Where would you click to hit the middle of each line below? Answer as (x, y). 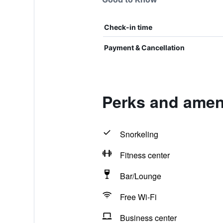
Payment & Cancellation (144, 48)
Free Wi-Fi (138, 197)
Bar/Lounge (140, 176)
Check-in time (128, 27)
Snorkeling (139, 134)
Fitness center (145, 155)
